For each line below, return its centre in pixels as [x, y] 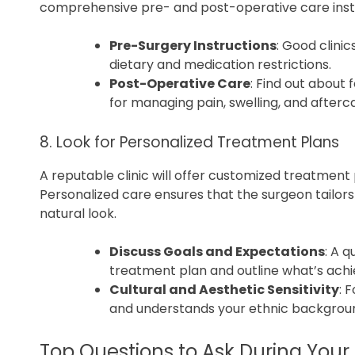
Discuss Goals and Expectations [217, 251]
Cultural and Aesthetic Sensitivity [224, 289]
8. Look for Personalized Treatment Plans [189, 142]
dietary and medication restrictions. [220, 64]
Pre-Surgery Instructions [193, 45]
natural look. [78, 213]
